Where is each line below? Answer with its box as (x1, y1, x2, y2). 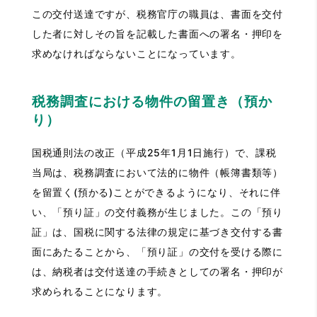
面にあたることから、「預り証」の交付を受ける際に (31, 246, 283, 258)
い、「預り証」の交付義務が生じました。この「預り (31, 206, 283, 219)
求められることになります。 (31, 285, 168, 298)
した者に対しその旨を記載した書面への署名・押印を (31, 28, 283, 40)
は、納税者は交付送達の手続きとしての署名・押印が (31, 265, 283, 278)
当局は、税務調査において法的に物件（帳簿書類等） (31, 166, 283, 179)
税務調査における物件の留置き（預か (31, 93, 272, 110)
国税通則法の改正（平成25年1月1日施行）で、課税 (31, 146, 277, 159)
